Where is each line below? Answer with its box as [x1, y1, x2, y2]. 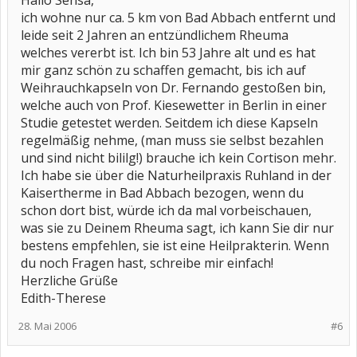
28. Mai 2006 [18, 319, 76, 333]
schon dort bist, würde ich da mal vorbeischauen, [21, 202, 312, 219]
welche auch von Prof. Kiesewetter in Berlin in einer [21, 96, 327, 114]
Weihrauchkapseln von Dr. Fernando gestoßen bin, [21, 79, 326, 96]
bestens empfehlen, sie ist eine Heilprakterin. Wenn [21, 237, 329, 254]
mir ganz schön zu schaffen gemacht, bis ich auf [21, 61, 306, 79]
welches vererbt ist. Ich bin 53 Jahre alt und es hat [21, 44, 316, 61]
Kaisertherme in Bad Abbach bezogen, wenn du [21, 184, 304, 202]
